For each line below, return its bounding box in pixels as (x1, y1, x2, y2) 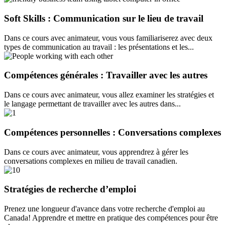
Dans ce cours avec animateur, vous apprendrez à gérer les (4, 147, 188, 156)
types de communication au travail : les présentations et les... (4, 42, 194, 51)
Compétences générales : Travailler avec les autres (4, 70, 207, 81)
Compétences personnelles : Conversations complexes (4, 127, 221, 138)
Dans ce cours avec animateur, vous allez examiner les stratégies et (4, 90, 214, 99)
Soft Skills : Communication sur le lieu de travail (4, 13, 203, 24)
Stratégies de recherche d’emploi (4, 184, 136, 195)
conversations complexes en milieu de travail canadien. (4, 156, 177, 165)
